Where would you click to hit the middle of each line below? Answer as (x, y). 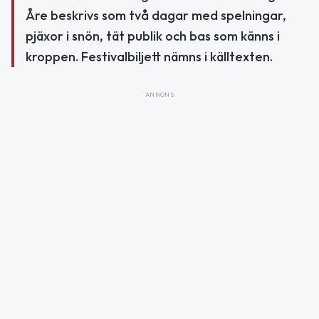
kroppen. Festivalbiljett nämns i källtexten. (149, 56)
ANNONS (159, 94)
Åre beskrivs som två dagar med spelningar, (156, 15)
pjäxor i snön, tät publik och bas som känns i (153, 36)
